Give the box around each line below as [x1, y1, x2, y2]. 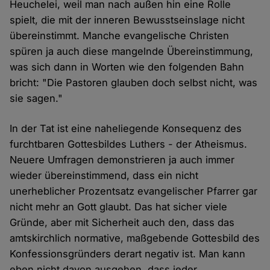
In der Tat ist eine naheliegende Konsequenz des [10, 122, 242, 135]
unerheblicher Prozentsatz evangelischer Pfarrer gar [10, 185, 258, 198]
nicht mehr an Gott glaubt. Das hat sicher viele [10, 201, 228, 213]
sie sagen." [10, 92, 63, 105]
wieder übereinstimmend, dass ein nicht [10, 169, 199, 182]
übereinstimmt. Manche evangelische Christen [10, 30, 230, 42]
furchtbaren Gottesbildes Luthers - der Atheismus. [10, 138, 248, 151]
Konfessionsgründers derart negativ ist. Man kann [10, 248, 246, 260]
